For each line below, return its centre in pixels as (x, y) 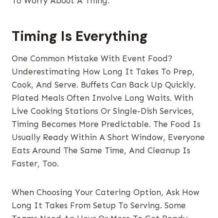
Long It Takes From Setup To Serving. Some (99, 206)
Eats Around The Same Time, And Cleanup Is (101, 151)
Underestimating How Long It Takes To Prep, (103, 72)
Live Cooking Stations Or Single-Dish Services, (103, 111)
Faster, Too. (35, 164)
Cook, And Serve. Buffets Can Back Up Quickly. (104, 85)
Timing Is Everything (80, 36)
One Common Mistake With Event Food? (92, 59)
